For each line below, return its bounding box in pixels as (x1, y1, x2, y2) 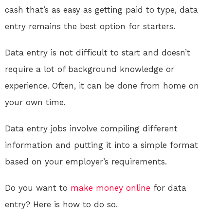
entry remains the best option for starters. (5, 21, 175, 32)
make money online (71, 183, 150, 193)
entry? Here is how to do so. (5, 200, 118, 210)
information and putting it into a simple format (5, 140, 198, 150)
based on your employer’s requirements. (5, 157, 167, 167)
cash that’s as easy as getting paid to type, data (5, 5, 198, 15)
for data (150, 183, 186, 193)
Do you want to (5, 183, 71, 193)
